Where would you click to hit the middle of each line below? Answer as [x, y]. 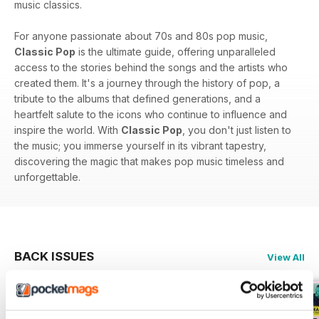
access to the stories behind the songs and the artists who [151, 67]
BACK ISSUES [54, 256]
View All [286, 257]
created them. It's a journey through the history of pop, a [147, 83]
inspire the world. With [68, 130]
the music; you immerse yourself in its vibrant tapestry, [140, 145]
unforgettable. [47, 177]
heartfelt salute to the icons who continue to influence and [151, 114]
